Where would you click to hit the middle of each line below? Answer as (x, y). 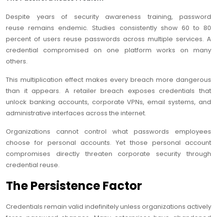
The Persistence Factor (74, 186)
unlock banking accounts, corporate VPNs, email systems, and (108, 102)
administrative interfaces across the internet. (76, 113)
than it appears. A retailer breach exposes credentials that (108, 91)
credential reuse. (33, 165)
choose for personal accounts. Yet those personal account (108, 143)
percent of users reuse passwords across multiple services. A (108, 39)
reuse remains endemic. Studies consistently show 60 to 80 (108, 28)
